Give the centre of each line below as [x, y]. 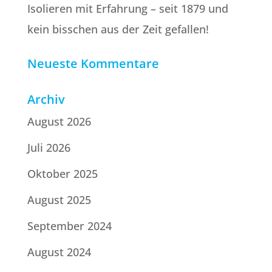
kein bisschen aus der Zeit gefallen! [118, 29]
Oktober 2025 [62, 173]
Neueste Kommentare [93, 63]
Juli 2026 [49, 147]
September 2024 [69, 226]
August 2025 [59, 199]
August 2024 [59, 252]
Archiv [46, 99]
